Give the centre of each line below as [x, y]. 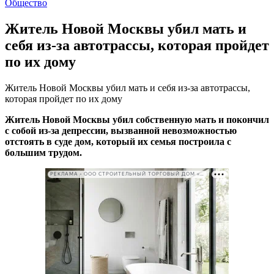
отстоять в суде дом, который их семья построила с [118, 141]
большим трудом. [43, 152]
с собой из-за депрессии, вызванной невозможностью [121, 130]
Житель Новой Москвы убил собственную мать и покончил [137, 119]
